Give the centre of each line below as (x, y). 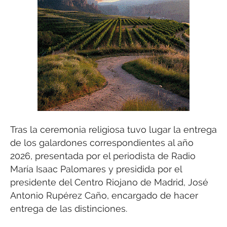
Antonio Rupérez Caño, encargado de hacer (104, 195)
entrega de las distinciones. (69, 208)
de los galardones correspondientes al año (102, 142)
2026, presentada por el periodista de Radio (103, 156)
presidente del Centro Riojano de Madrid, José (109, 182)
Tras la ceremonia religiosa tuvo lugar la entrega (113, 129)
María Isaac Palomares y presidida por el (96, 169)
